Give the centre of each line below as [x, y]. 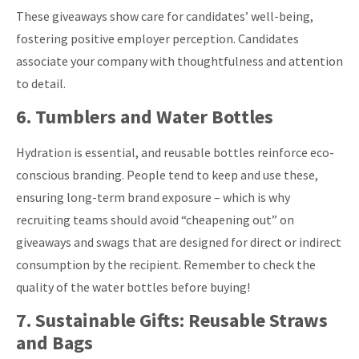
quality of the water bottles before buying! [133, 287]
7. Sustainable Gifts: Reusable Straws [172, 321]
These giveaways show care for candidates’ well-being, [165, 16]
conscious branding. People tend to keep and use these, [167, 175]
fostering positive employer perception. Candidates [157, 38]
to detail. [41, 83]
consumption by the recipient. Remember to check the [166, 265]
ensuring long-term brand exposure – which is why [153, 198]
